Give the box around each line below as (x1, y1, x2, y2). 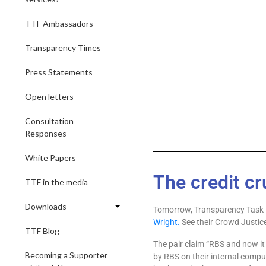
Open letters (25, 91, 74, 102)
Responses (25, 128, 66, 138)
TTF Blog (25, 226, 59, 236)
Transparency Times (25, 43, 101, 53)
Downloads (25, 201, 66, 211)
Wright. (153, 217, 180, 227)
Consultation (25, 116, 74, 126)
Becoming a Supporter (25, 250, 107, 260)
